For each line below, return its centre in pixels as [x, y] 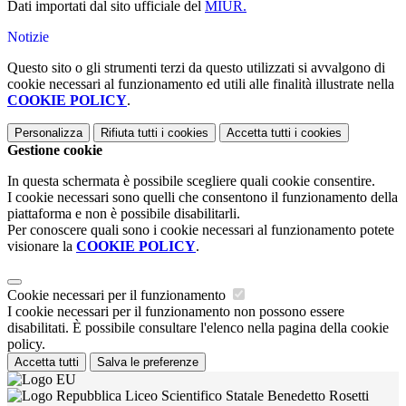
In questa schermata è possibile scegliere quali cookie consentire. [191, 181]
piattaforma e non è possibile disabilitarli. [124, 214]
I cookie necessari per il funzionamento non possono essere [176, 312]
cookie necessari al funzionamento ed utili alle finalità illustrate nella [201, 84]
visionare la [42, 246]
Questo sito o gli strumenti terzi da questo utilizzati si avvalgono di [196, 68]
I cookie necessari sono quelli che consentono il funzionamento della [203, 198]
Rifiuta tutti [129, 133]
